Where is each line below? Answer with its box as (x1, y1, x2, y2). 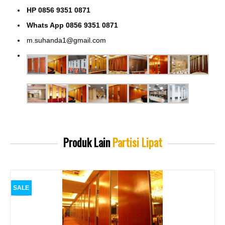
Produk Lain (63, 134, 113, 151)
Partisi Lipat (112, 134, 162, 151)
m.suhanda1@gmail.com (27, 36, 106, 45)
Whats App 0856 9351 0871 (27, 21, 120, 30)
